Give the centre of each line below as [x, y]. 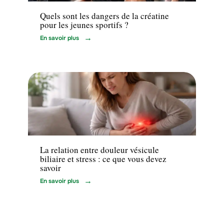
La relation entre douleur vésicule [99, 150]
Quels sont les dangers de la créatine [104, 15]
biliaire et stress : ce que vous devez [103, 159]
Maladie [51, 125]
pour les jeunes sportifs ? [84, 24]
